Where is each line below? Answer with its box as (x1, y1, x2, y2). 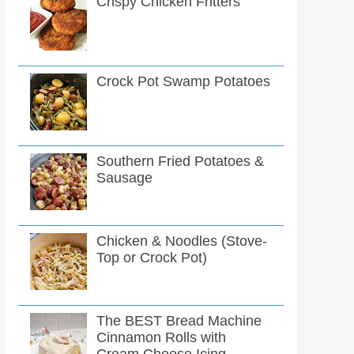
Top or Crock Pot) (96, 250, 208, 266)
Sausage (96, 170, 153, 186)
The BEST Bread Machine (96, 313, 262, 330)
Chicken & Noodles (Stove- (96, 233, 268, 250)
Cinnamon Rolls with (96, 330, 227, 346)
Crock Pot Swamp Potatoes (96, 73, 271, 90)
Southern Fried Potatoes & (96, 153, 265, 170)
